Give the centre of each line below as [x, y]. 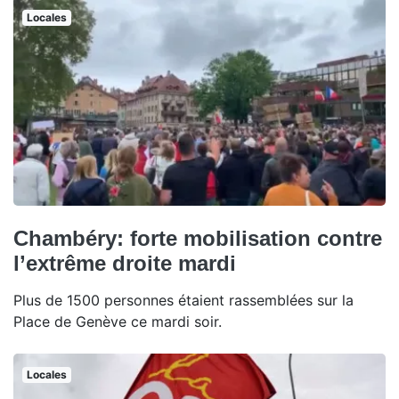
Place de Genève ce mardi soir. [118, 322]
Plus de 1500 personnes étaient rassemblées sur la [183, 301]
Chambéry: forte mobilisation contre [198, 239]
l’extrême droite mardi [125, 264]
